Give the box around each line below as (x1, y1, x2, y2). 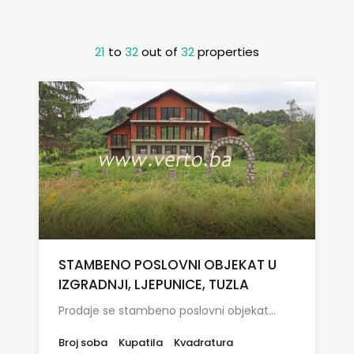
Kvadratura (174, 335, 233, 351)
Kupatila (119, 335, 163, 351)
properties (198, 43, 259, 61)
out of (141, 43, 181, 61)
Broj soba (58, 335, 107, 351)
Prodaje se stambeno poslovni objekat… (58, 303, 276, 319)
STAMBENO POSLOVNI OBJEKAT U (58, 255, 277, 275)
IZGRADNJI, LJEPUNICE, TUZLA (58, 275, 249, 295)
